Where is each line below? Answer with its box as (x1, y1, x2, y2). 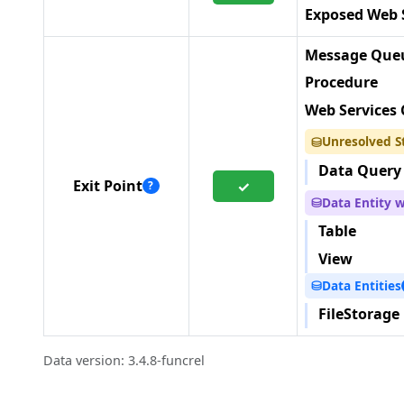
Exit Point (73, 176, 143, 196)
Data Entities (322, 276, 402, 294)
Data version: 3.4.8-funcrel (43, 352, 205, 369)
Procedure (305, 72, 378, 93)
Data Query (318, 160, 401, 180)
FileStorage (318, 304, 399, 325)
